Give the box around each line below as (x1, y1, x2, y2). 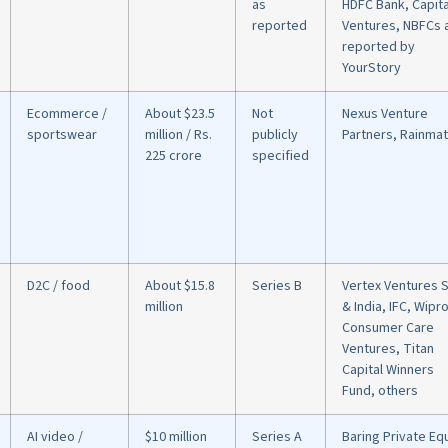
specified (252, 146, 309, 167)
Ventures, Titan (342, 339, 434, 360)
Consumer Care (342, 318, 434, 339)
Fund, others (342, 381, 418, 402)
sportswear (27, 125, 97, 146)
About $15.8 (145, 276, 215, 297)
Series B (252, 276, 302, 297)
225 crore (145, 146, 202, 167)
